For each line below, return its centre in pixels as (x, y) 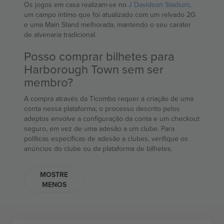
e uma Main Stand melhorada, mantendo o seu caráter (107, 25)
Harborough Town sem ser (94, 69)
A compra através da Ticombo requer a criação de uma (109, 99)
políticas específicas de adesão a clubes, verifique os (106, 139)
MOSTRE (54, 175)
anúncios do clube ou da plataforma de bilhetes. (98, 149)
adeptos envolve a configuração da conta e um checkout (112, 119)
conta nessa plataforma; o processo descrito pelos (102, 109)
